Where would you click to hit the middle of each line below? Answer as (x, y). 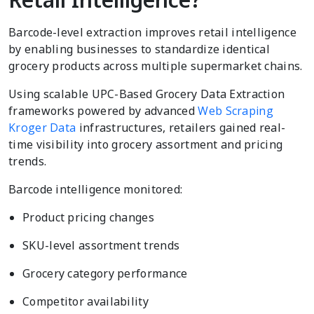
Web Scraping (235, 111)
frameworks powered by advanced (103, 111)
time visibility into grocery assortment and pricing (146, 145)
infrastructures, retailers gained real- (181, 128)
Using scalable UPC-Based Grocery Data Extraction (147, 94)
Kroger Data (42, 128)
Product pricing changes (88, 218)
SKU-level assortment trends (101, 246)
